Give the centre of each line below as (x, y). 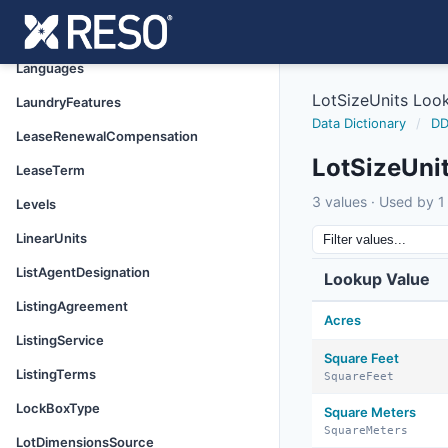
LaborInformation (70, 34)
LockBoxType (58, 408)
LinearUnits (51, 238)
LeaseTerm (50, 170)
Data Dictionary (359, 123)
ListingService (60, 340)
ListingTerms (56, 374)
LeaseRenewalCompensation (107, 136)
